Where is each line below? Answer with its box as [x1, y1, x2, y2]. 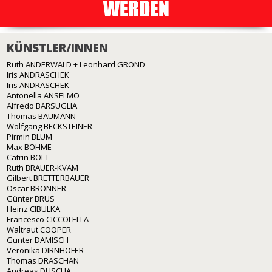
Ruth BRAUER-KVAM [7, 161, 78, 173]
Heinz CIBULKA [7, 203, 60, 214]
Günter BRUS [7, 192, 55, 204]
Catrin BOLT [7, 151, 49, 163]
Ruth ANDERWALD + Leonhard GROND [7, 58, 145, 70]
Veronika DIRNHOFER [7, 244, 84, 256]
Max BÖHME [7, 141, 52, 152]
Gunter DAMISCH [7, 234, 69, 245]
